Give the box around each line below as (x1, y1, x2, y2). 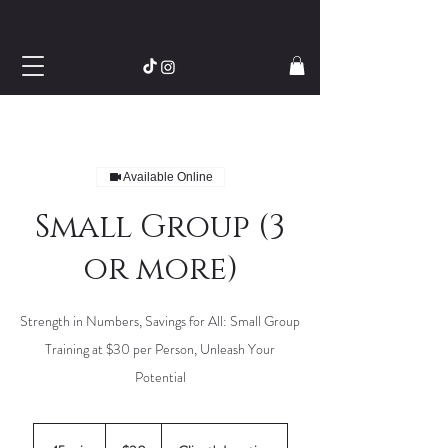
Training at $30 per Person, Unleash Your (45, 339, 275, 360)
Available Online (122, 170, 213, 185)
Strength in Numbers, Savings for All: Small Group (20, 311, 300, 332)
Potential (134, 367, 186, 388)
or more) (82, 248, 238, 292)
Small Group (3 (35, 206, 285, 250)
